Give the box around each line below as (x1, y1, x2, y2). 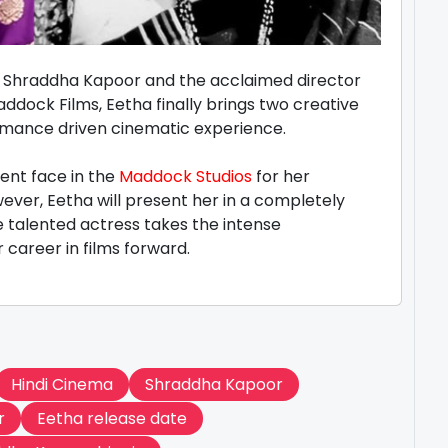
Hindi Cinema (11, 373, 113, 397)
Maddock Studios (119, 165, 252, 189)
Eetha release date (37, 407, 187, 431)
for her (252, 165, 310, 189)
